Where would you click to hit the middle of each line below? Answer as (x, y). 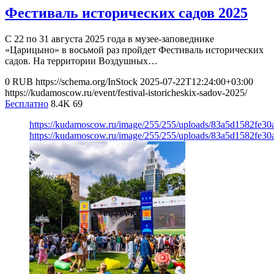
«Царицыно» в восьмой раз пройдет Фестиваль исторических (134, 50)
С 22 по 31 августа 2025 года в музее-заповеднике (109, 39)
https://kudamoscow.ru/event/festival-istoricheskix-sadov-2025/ (126, 92)
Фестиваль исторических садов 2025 (126, 13)
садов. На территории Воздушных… (81, 61)
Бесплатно (27, 103)
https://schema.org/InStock (87, 81)
